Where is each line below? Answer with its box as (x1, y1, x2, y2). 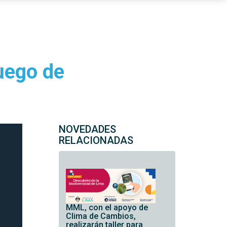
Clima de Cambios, (65, 211, 136, 221)
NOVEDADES (58, 123, 116, 135)
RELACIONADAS (58, 134, 133, 146)
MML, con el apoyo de (65, 203, 148, 213)
